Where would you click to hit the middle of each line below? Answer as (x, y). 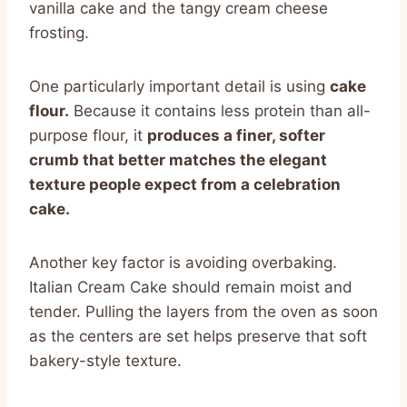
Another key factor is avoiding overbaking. (183, 262)
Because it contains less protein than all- (220, 110)
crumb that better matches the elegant (178, 159)
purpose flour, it (88, 135)
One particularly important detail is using (179, 86)
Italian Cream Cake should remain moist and (191, 287)
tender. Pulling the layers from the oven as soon (203, 311)
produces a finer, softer (236, 135)
